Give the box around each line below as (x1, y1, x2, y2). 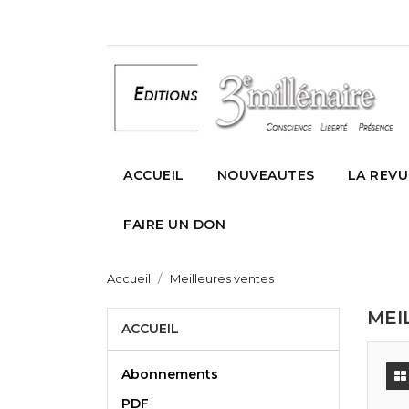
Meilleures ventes (170, 270, 274, 286)
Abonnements (121, 365, 218, 383)
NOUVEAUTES (216, 166, 315, 184)
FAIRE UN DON (123, 215, 225, 233)
